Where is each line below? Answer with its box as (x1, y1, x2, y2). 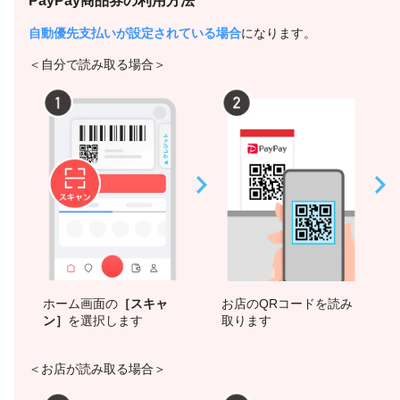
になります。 (241, 26, 316, 41)
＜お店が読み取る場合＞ (29, 361, 166, 376)
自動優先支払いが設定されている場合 (29, 26, 241, 41)
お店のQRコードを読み (221, 296, 353, 311)
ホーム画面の (43, 296, 118, 311)
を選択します (68, 312, 143, 328)
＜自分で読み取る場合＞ (29, 57, 166, 72)
